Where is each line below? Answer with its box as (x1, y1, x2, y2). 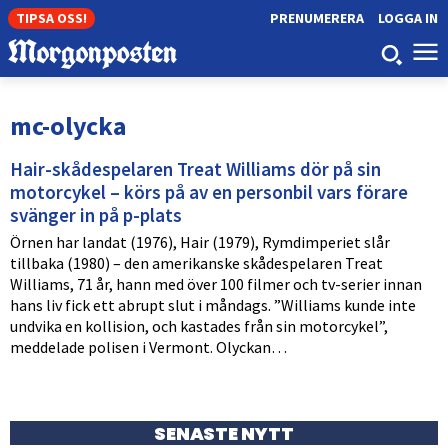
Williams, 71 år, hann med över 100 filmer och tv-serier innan (10, 273, 422, 294)
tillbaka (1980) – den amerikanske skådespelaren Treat (10, 252, 383, 273)
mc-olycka (10, 108, 127, 142)
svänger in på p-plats (10, 202, 182, 227)
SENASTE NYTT (154, 420, 294, 446)
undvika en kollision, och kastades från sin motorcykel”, (10, 315, 388, 336)
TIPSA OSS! (16, 9, 87, 27)
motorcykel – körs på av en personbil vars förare (10, 179, 408, 204)
